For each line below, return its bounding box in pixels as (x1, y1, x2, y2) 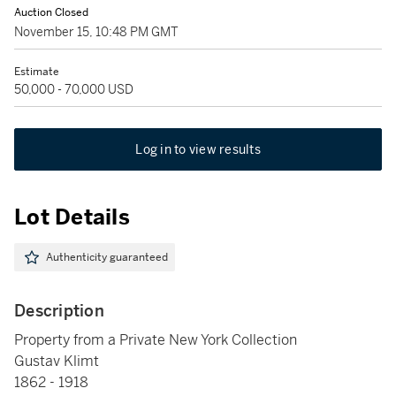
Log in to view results (135, 141, 261, 157)
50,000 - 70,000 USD (14, 81, 133, 97)
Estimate (14, 65, 59, 79)
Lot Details (14, 204, 130, 231)
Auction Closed (14, 5, 88, 19)
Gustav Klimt (14, 352, 99, 370)
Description (14, 301, 104, 321)
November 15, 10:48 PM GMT (14, 24, 179, 40)
